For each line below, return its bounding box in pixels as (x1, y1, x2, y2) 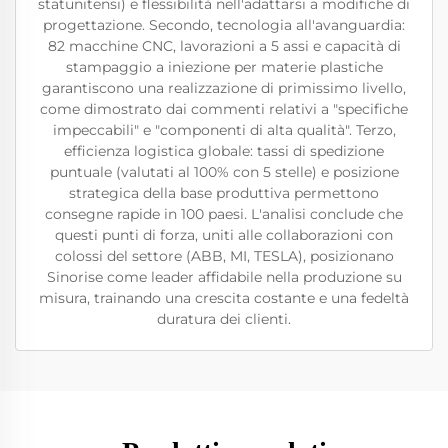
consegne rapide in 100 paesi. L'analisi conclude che (45, 205, 403, 223)
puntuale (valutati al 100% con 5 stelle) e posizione (49, 163, 399, 181)
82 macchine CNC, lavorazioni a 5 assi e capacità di (47, 37, 401, 55)
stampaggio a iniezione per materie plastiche (65, 58, 383, 76)
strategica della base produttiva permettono (69, 184, 379, 202)
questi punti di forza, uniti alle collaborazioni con (55, 226, 393, 244)
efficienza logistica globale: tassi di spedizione (64, 142, 384, 160)
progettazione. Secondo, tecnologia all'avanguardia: (43, 16, 405, 34)
